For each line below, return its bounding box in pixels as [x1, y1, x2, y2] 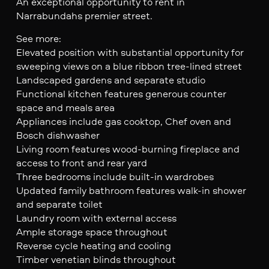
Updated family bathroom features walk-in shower [16, 183, 246, 197]
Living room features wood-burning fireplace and [16, 141, 240, 156]
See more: [16, 31, 61, 45]
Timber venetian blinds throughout [16, 252, 176, 266]
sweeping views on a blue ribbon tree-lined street [16, 58, 242, 73]
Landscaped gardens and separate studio [16, 72, 205, 86]
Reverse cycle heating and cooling [16, 238, 171, 252]
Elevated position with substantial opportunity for [16, 44, 244, 59]
